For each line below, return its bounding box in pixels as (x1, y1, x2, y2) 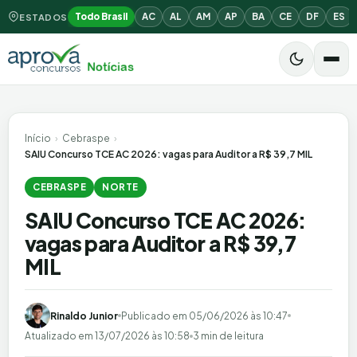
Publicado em (121, 309, 189, 322)
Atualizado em (25, 330, 95, 342)
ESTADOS (19, 11, 68, 22)
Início (25, 132, 51, 144)
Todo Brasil (74, 10, 127, 22)
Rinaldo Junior (50, 309, 118, 322)
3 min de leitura (193, 330, 264, 342)
